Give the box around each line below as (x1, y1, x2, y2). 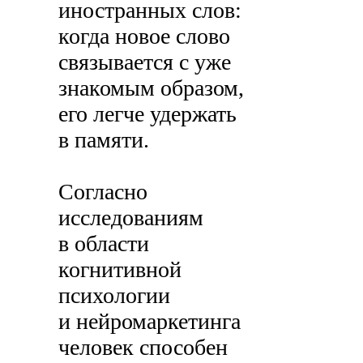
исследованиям (58, 205, 204, 231)
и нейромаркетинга (58, 309, 241, 335)
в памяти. (58, 127, 150, 153)
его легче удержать (58, 101, 237, 127)
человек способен (58, 335, 228, 361)
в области (58, 231, 150, 257)
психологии (58, 283, 171, 309)
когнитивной (58, 257, 182, 283)
